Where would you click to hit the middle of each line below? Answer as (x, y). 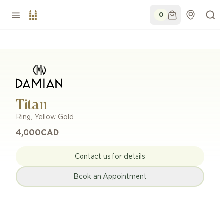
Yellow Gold (54, 117)
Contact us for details (110, 156)
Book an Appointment (110, 177)
